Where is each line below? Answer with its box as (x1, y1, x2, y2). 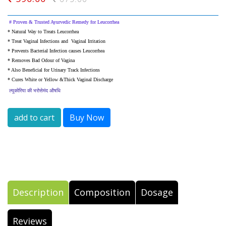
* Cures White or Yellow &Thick (8, 77, 77, 83)
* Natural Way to (8, 29, 43, 35)
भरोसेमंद (33, 88, 48, 94)
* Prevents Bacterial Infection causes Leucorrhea (8, 48, 104, 54)
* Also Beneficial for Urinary (8, 67, 68, 73)
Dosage (141, 186, 173, 199)
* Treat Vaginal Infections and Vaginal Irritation (8, 38, 105, 44)
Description (13, 186, 64, 199)
